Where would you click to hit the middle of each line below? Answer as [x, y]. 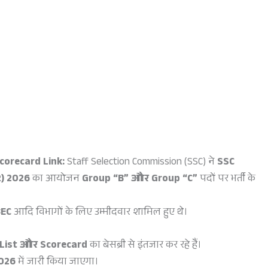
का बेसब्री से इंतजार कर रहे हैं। [145, 246]
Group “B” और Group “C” [140, 180]
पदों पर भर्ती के [226, 180]
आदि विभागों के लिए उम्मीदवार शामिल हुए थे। [100, 214]
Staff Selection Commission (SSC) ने [142, 163]
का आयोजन [56, 180]
